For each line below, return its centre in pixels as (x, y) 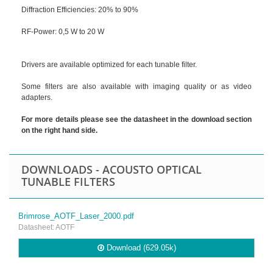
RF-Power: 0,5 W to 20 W (63, 31)
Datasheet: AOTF (46, 227)
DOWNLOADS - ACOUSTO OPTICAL (112, 169)
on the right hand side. (59, 130)
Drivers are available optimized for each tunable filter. (109, 64)
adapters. (37, 97)
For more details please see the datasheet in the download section (136, 119)
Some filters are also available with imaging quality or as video (136, 86)
